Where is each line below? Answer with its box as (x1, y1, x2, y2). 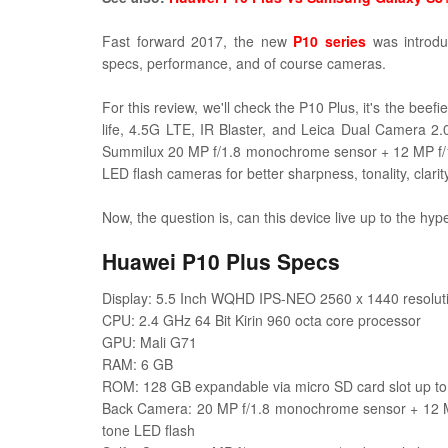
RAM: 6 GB (102, 354, 173, 374)
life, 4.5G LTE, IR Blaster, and (102, 119, 302, 139)
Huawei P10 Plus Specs (102, 246, 340, 276)
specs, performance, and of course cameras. (102, 53, 386, 73)
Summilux (102, 141, 169, 161)
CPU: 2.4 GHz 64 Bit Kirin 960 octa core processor (102, 310, 421, 330)
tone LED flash (102, 420, 195, 440)
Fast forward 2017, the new (102, 31, 294, 51)
